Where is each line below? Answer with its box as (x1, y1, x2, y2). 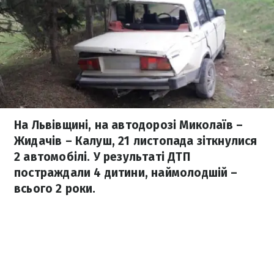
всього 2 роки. (14, 182, 96, 196)
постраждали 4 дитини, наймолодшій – (14, 166, 238, 180)
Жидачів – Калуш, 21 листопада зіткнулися (14, 134, 257, 148)
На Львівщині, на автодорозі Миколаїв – (14, 118, 243, 132)
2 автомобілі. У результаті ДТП (14, 150, 190, 164)
